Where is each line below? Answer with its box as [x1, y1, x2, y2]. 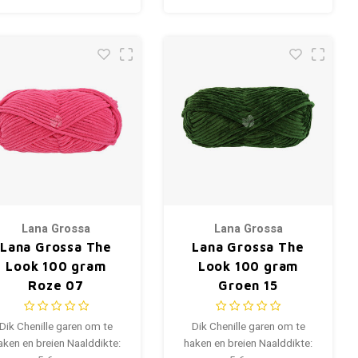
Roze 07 [28, 277, 84, 292]
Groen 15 [218, 277, 278, 292]
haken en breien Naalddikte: [184, 335, 312, 352]
